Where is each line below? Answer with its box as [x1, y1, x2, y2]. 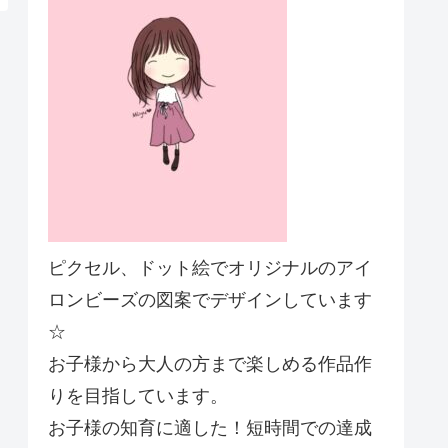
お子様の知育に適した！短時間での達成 [48, 418, 372, 439]
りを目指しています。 [48, 386, 228, 407]
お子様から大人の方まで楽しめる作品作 [48, 354, 372, 375]
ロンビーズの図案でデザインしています [48, 290, 372, 311]
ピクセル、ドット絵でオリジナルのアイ [48, 258, 372, 279]
